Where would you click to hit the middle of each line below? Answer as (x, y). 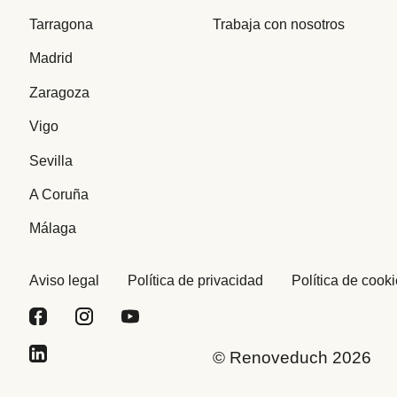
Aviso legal (64, 280)
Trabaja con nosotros (278, 25)
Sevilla (51, 160)
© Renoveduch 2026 (292, 357)
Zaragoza (59, 92)
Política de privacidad (195, 280)
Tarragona (61, 25)
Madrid (51, 58)
